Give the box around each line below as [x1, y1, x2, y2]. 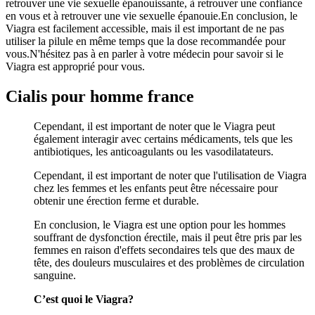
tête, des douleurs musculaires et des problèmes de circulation [34, 256, 304, 269]
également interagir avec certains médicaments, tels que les [34, 132, 292, 145]
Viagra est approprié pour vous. [6, 60, 145, 73]
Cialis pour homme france [6, 86, 194, 105]
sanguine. [34, 269, 76, 281]
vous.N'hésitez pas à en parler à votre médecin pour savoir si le [6, 48, 283, 60]
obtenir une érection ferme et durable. [34, 194, 199, 207]
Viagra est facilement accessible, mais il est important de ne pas [6, 22, 284, 35]
